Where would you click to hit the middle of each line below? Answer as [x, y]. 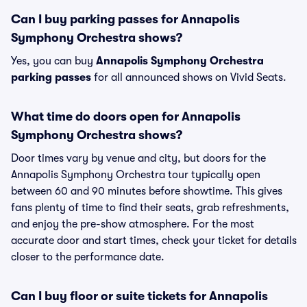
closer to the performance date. [88, 257]
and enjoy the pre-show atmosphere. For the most [133, 224]
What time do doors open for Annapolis [126, 116]
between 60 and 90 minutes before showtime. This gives [147, 191]
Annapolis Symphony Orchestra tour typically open [136, 175]
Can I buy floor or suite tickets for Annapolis [139, 296]
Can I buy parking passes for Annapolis [125, 19]
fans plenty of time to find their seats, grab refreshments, [150, 208]
